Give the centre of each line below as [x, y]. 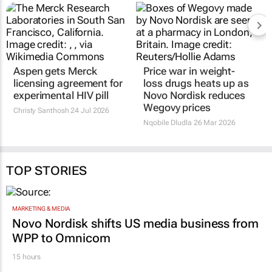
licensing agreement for [68, 83]
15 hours [27, 257]
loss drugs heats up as [196, 83]
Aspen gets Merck [55, 71]
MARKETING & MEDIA [41, 208]
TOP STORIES [46, 171]
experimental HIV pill [61, 96]
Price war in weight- [189, 71]
